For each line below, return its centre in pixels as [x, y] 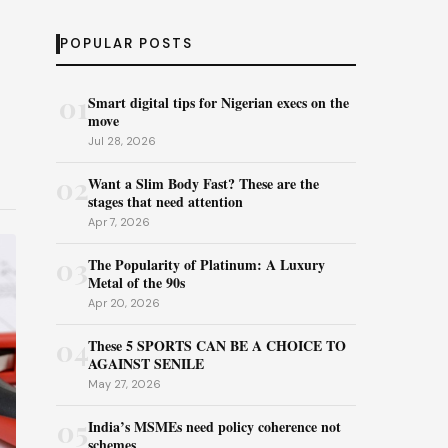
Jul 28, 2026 [122, 141]
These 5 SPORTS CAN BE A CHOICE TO [217, 345]
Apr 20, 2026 [124, 303]
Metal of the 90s [136, 282]
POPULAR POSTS [126, 43]
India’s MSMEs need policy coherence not [214, 426]
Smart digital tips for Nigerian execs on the [218, 102]
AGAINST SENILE [146, 363]
